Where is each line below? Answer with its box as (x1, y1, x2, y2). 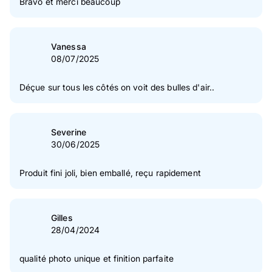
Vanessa (51, 41, 86, 52)
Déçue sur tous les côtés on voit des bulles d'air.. (19, 82, 215, 93)
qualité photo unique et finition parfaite (19, 253, 174, 264)
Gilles (51, 212, 73, 223)
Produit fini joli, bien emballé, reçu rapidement (135, 168, 201, 178)
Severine (51, 127, 86, 138)
